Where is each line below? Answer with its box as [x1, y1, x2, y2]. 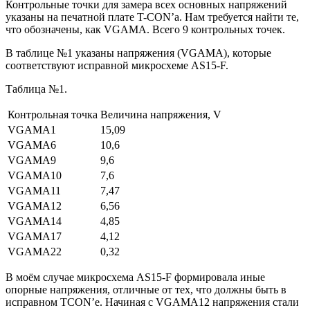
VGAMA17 [8, 230, 62, 242]
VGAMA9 [8, 154, 56, 166]
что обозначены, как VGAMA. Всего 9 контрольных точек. [6, 24, 285, 35]
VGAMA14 [8, 215, 62, 227]
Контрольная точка [8, 109, 98, 120]
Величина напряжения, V [100, 109, 221, 120]
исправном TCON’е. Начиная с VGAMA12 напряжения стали [6, 296, 299, 308]
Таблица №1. [6, 83, 67, 95]
